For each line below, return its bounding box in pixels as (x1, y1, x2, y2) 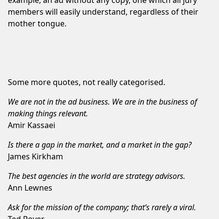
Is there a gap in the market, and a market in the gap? (8, 139, 192, 150)
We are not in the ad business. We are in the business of (8, 96, 197, 107)
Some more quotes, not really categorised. (8, 76, 165, 88)
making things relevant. (8, 108, 88, 119)
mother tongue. (8, 18, 66, 29)
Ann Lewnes (8, 182, 52, 193)
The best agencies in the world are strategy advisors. (8, 170, 185, 181)
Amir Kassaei (8, 119, 55, 131)
